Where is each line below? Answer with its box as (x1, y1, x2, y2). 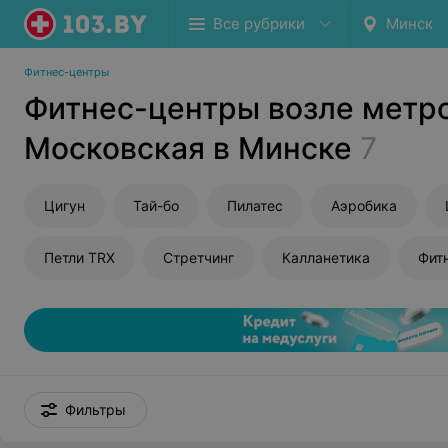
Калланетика (282, 249, 370, 266)
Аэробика (331, 197, 397, 214)
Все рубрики (213, 14, 305, 33)
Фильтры (65, 401, 126, 418)
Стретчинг (163, 249, 234, 266)
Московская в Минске (24, 130, 352, 166)
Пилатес (227, 197, 283, 214)
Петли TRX (44, 249, 115, 266)
